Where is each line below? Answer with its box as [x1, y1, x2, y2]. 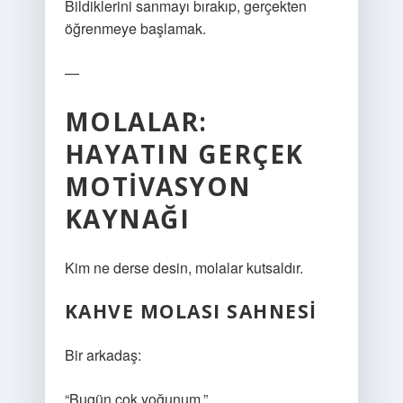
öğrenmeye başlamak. [64, 18, 206, 39]
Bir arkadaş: [64, 345, 141, 365]
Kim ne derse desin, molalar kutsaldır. [64, 257, 303, 278]
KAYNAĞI [64, 201, 191, 236]
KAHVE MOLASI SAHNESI [64, 299, 318, 324]
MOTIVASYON [64, 169, 252, 203]
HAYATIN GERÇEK [64, 137, 304, 171]
